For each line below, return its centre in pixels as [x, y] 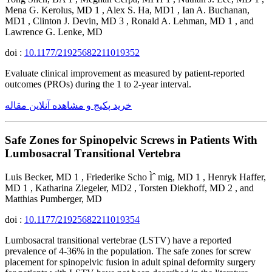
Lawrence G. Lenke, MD [54, 32]
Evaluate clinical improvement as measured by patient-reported [125, 73]
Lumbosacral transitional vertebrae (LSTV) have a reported [118, 240]
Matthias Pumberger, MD [53, 199]
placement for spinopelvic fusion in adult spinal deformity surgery [130, 262]
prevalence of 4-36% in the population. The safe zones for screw [128, 251]
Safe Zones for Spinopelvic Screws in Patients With [131, 140]
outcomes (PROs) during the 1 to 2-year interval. [98, 84]
